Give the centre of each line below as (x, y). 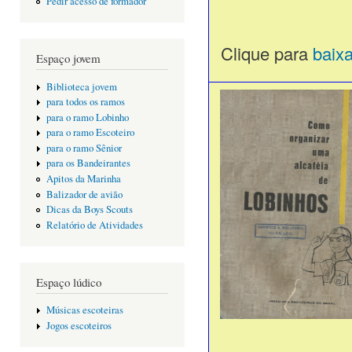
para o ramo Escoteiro (90, 133)
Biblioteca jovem (81, 86)
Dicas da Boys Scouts (89, 210)
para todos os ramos (85, 102)
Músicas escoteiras (84, 310)
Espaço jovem (68, 59)
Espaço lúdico (69, 282)
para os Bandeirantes (88, 163)
